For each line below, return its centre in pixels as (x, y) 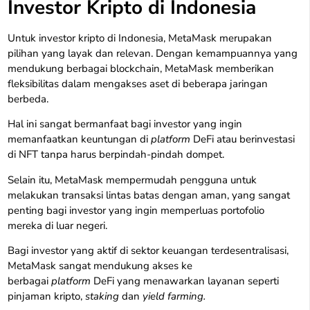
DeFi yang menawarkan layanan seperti (185, 281)
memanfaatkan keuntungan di (80, 139)
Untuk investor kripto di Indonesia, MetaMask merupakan (140, 38)
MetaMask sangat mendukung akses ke (100, 266)
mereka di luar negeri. (58, 225)
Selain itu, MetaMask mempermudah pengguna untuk (133, 180)
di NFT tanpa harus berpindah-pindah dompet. (116, 155)
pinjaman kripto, (47, 297)
